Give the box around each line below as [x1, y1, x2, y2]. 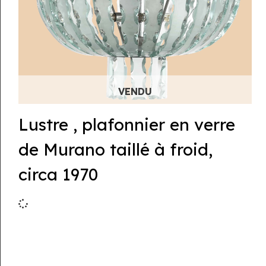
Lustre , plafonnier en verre [18, 113, 235, 135]
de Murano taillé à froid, [18, 138, 213, 160]
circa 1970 [18, 163, 98, 185]
